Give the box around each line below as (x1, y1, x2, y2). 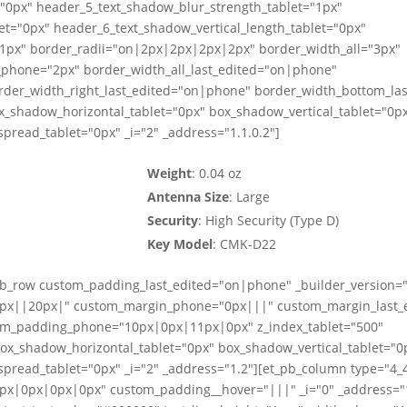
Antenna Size (146, 188, 229, 206)
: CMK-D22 (212, 235, 276, 253)
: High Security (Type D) (197, 212, 339, 230)
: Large (228, 188, 270, 206)
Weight (146, 164, 192, 183)
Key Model (146, 235, 213, 253)
